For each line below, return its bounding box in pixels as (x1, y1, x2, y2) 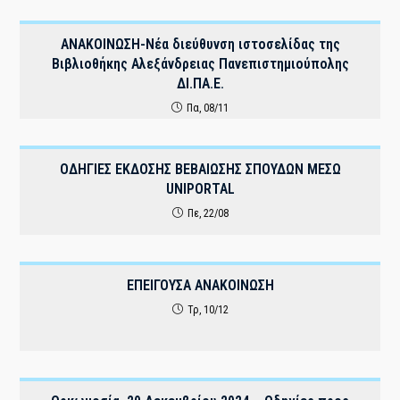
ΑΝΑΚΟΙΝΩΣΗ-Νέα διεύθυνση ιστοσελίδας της (60, 36, 340, 53)
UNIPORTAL (165, 180, 235, 197)
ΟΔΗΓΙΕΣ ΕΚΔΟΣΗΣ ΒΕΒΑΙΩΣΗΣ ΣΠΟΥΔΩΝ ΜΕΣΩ (59, 161, 341, 178)
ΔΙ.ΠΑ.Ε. (176, 75, 224, 92)
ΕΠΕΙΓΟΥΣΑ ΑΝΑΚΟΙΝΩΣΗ (126, 277, 274, 294)
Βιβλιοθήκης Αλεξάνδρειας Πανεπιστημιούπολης (51, 55, 349, 72)
